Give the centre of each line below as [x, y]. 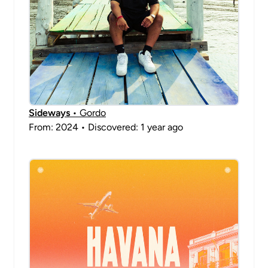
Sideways [49, 113]
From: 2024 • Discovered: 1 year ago [106, 127]
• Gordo [88, 113]
